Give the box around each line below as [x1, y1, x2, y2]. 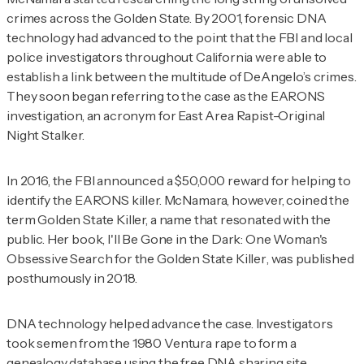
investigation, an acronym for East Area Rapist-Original [6, 106, 326, 123]
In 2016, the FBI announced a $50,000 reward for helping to [6, 171, 351, 188]
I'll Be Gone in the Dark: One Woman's [107, 230, 328, 247]
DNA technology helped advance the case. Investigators [6, 314, 333, 331]
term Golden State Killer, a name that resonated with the [6, 210, 331, 227]
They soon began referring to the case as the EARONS [6, 87, 325, 104]
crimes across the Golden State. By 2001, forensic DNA [6, 9, 327, 26]
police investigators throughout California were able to [6, 48, 327, 65]
